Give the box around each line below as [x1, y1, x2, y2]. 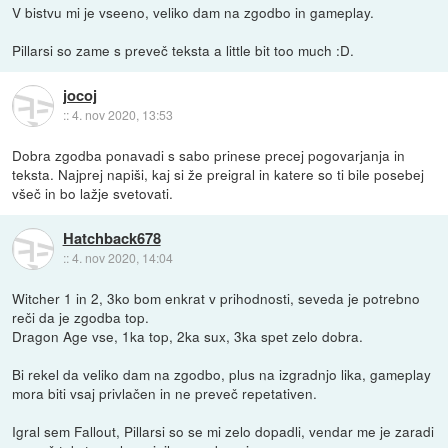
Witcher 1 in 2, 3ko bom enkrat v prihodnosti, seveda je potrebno [12, 287, 421, 308]
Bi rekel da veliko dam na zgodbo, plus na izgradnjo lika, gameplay [12, 363, 432, 384]
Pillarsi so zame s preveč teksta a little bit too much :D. [12, 39, 355, 60]
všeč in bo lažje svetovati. [12, 182, 174, 203]
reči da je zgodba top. [12, 306, 150, 327]
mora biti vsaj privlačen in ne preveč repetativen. [12, 382, 318, 403]
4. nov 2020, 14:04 [71, 249, 173, 267]
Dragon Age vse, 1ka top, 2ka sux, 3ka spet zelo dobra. [12, 325, 364, 346]
